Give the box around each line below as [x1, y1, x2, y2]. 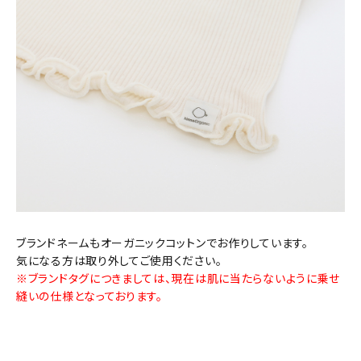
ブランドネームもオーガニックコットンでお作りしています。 [16, 234, 309, 251]
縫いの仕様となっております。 [16, 288, 163, 305]
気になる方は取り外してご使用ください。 [16, 252, 222, 269]
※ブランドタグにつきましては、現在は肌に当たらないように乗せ [16, 270, 341, 287]
